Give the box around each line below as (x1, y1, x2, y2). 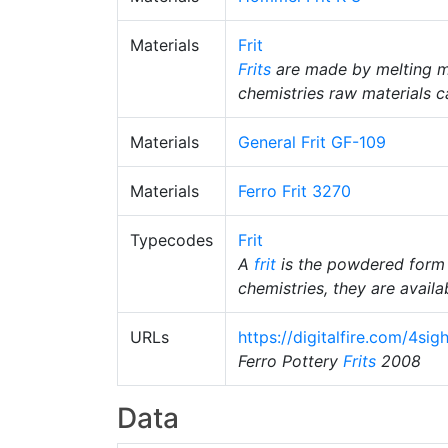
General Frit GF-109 (238, 132, 386, 152)
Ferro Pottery (238, 351, 343, 371)
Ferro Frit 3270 (238, 181, 351, 201)
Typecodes (130, 230, 213, 250)
